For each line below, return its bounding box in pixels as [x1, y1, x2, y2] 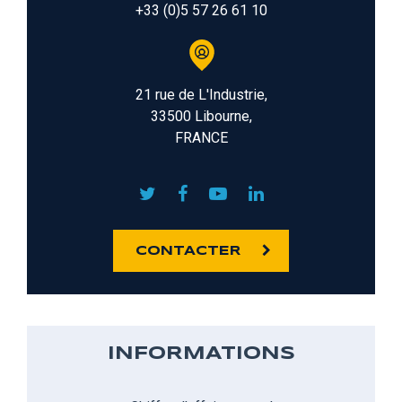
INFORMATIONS [107, 345, 295, 363]
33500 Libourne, [150, 107, 252, 125]
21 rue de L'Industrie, [135, 85, 267, 103]
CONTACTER [135, 244, 240, 258]
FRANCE [174, 128, 228, 146]
